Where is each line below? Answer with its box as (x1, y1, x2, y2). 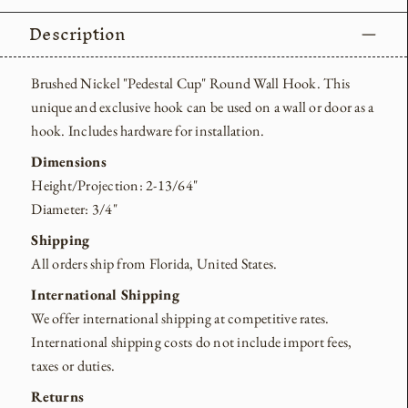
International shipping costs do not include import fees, (31, 331, 352, 352)
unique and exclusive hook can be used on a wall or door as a (31, 97, 374, 117)
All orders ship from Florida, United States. (31, 253, 280, 273)
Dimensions (31, 151, 107, 171)
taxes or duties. (31, 355, 118, 375)
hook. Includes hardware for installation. (31, 120, 265, 140)
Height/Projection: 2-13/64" (31, 175, 199, 195)
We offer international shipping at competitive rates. (31, 308, 330, 328)
